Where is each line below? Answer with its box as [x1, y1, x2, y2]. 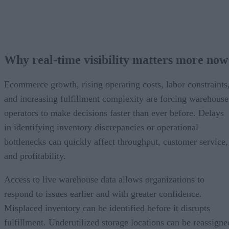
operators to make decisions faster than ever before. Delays [4, 108, 224, 119]
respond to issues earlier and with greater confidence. [4, 189, 202, 199]
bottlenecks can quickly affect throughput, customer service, [4, 136, 228, 147]
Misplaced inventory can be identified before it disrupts [4, 203, 210, 214]
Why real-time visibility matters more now [4, 53, 228, 67]
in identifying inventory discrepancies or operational [4, 122, 198, 133]
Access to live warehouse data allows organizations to [4, 174, 204, 185]
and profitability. [4, 151, 66, 162]
